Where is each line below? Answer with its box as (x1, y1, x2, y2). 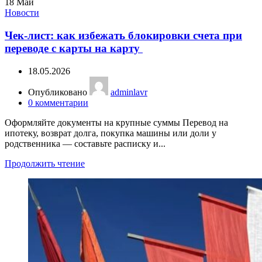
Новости (5, 8, 39, 18)
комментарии (35, 97, 88, 108)
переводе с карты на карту (5, 42, 143, 55)
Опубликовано (28, 87, 89, 97)
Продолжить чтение (5, 158, 85, 168)
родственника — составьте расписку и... (5, 138, 166, 149)
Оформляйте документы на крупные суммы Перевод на (5, 117, 228, 127)
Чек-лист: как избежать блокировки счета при (5, 29, 242, 42)
